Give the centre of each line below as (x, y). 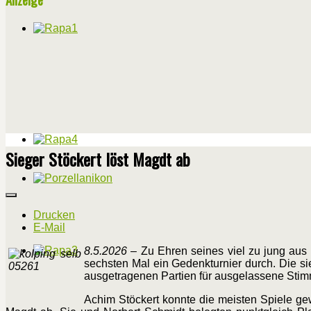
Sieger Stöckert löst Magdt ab (98, 159)
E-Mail (49, 228)
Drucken (54, 215)
